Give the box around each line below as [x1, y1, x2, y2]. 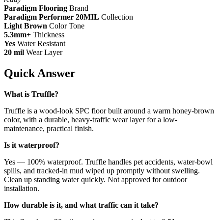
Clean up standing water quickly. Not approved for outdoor [4, 175, 187, 184]
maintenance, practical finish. [4, 124, 94, 133]
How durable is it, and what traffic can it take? [4, 200, 159, 209]
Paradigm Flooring [4, 3, 67, 12]
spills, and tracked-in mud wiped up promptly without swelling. [4, 166, 200, 175]
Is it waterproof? [4, 140, 59, 149]
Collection [99, 12, 133, 21]
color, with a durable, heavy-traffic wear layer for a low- [4, 115, 177, 124]
